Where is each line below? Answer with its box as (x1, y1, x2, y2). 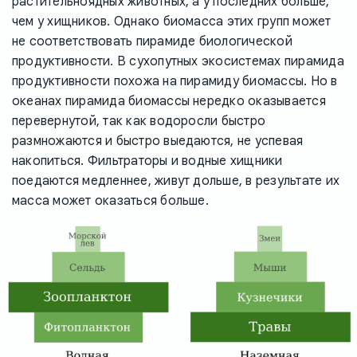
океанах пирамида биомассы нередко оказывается (12, 93, 326, 110)
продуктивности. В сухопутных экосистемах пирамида (12, 53, 344, 70)
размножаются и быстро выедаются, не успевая (12, 133, 304, 150)
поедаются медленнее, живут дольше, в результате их (12, 173, 339, 190)
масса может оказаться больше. (12, 193, 209, 210)
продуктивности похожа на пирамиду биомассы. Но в (12, 73, 338, 90)
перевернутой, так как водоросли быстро (12, 113, 266, 130)
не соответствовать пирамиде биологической (12, 33, 292, 50)
